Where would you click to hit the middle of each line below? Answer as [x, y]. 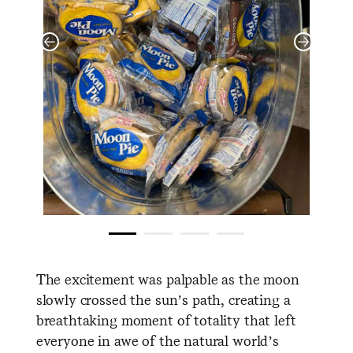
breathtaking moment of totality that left [166, 320]
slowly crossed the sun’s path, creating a [163, 300]
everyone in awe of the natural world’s [157, 341]
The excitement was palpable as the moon [167, 279]
